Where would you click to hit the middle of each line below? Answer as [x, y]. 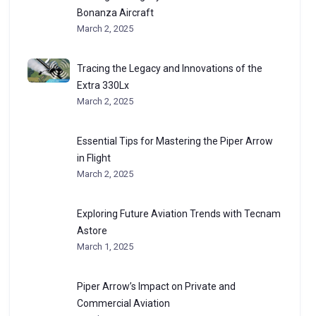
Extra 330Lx [103, 85]
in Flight [93, 158]
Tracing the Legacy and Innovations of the [169, 68]
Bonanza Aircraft [115, 13]
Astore [92, 231]
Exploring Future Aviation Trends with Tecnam [178, 214]
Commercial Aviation [123, 303]
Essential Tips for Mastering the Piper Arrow [175, 141]
